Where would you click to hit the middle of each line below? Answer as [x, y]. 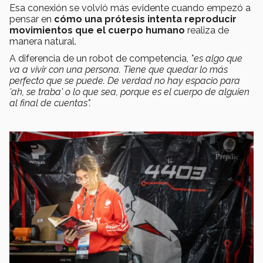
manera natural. [43, 42]
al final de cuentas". [50, 103]
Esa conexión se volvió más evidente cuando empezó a [130, 8]
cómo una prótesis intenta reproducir [145, 19]
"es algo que [217, 59]
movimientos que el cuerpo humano [97, 31]
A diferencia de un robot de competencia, [100, 59]
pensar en [32, 19]
